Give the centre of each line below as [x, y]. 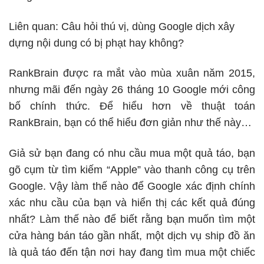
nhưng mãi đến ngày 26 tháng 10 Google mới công [132, 90]
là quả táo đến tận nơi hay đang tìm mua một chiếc [132, 252]
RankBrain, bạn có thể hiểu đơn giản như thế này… [130, 123]
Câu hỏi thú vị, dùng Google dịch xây [148, 26]
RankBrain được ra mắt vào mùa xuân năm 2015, [132, 73]
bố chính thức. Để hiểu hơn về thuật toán [132, 106]
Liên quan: [35, 26]
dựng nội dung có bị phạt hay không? [96, 43]
